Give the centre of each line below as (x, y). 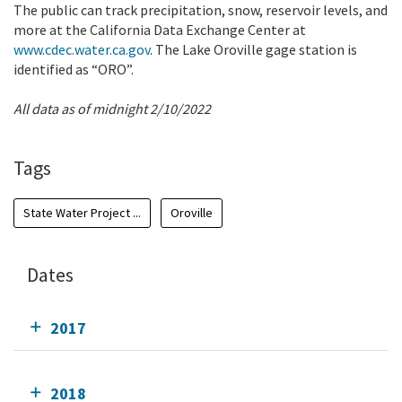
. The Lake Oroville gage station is (253, 49)
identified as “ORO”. (74, 69)
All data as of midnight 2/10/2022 (112, 108)
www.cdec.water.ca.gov (82, 49)
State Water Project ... (82, 212)
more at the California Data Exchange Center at (160, 29)
